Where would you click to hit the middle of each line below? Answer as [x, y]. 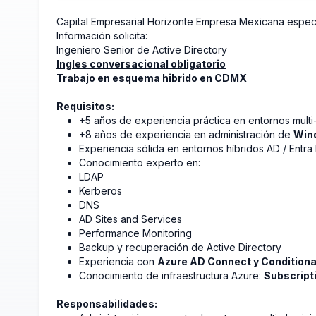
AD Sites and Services [130, 219]
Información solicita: [102, 36]
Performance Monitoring [135, 233]
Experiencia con [118, 261]
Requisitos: [85, 106]
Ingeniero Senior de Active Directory [142, 50]
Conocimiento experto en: [140, 163]
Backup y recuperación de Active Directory [180, 247]
